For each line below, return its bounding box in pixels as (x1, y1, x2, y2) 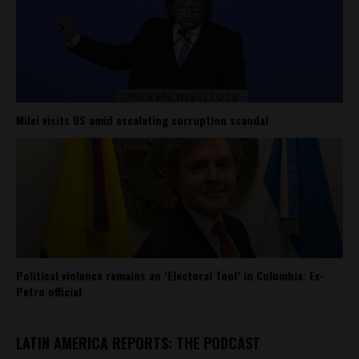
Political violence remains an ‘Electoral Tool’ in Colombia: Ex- (16, 266, 325, 284)
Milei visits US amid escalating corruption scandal (16, 111, 268, 128)
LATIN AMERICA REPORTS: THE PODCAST (16, 332, 260, 353)
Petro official (16, 282, 82, 300)
